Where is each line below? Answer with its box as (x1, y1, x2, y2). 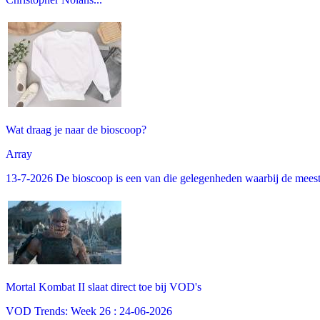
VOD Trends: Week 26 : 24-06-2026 (6, 304, 172, 317)
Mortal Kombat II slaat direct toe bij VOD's (6, 280, 201, 293)
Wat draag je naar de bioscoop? (6, 123, 146, 136)
